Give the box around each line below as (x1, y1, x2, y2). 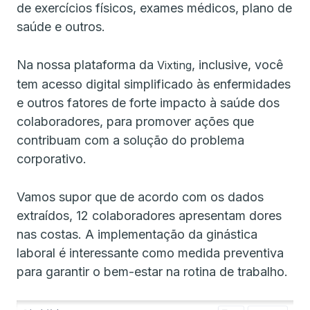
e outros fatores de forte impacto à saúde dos (17, 95, 280, 110)
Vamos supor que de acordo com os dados (17, 189, 264, 204)
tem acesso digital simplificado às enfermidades (17, 76, 291, 91)
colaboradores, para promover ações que (17, 113, 254, 129)
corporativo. (17, 151, 86, 166)
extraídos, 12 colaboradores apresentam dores (17, 208, 282, 223)
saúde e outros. (17, 19, 105, 34)
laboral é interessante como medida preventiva (17, 245, 284, 260)
